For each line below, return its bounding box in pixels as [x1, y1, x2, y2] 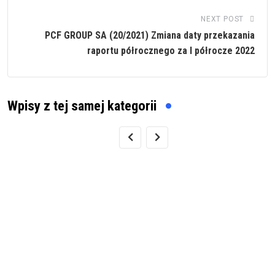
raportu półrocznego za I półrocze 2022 [87, 44, 255, 56]
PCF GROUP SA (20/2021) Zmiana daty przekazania [45, 29, 255, 41]
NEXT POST [200, 14, 244, 23]
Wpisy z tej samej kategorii [7, 97, 157, 114]
